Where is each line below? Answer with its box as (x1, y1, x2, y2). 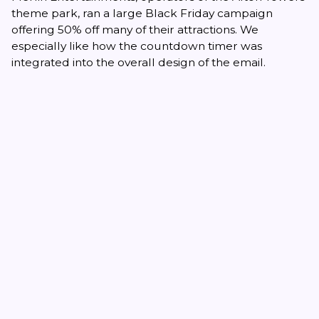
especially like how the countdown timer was (11, 38, 262, 53)
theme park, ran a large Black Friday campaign (11, 6, 273, 20)
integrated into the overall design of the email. (11, 55, 266, 69)
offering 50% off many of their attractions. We (11, 22, 258, 36)
